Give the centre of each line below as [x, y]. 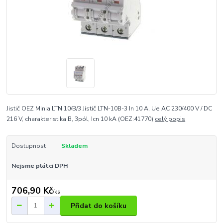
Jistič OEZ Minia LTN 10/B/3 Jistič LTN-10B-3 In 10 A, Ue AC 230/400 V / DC [110, 108]
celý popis [170, 119]
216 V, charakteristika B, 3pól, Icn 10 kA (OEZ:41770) [81, 119]
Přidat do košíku [99, 206]
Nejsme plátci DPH [39, 166]
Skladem [74, 146]
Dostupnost [28, 146]
